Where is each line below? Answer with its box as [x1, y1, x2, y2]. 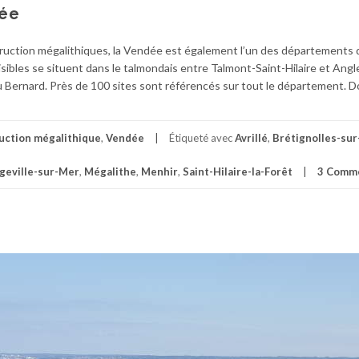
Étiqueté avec [169, 131, 235, 144]
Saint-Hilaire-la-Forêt [183, 165, 292, 178]
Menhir [141, 165, 178, 178]
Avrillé [235, 131, 268, 144]
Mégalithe [84, 165, 136, 178]
